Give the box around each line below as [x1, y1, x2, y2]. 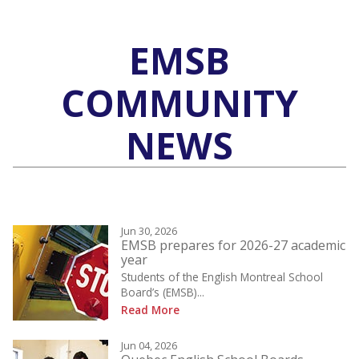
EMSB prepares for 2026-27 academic [121, 236, 345, 255]
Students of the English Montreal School [121, 269, 323, 285]
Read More [121, 302, 179, 318]
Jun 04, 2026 [121, 338, 177, 353]
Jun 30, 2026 [121, 224, 177, 239]
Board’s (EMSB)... [121, 284, 204, 301]
